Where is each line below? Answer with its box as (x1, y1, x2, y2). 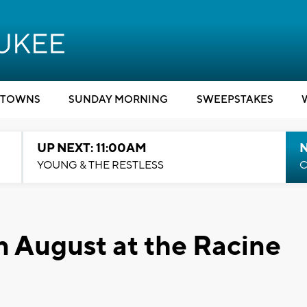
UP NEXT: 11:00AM (36, 140, 147, 156)
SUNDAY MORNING (69, 93, 168, 106)
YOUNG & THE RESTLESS (36, 158, 164, 172)
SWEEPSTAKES (196, 93, 273, 106)
